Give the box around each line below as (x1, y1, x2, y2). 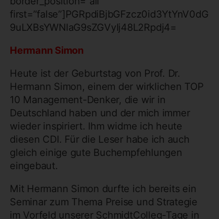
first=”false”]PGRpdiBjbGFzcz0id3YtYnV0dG (10, 8, 209, 20)
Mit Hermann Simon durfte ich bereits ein (10, 182, 197, 195)
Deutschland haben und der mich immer (10, 107, 190, 119)
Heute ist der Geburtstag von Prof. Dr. (10, 67, 180, 79)
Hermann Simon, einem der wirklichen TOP (10, 80, 204, 92)
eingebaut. (10, 159, 61, 172)
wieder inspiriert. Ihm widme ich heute (10, 120, 182, 132)
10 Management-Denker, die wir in (10, 93, 166, 106)
